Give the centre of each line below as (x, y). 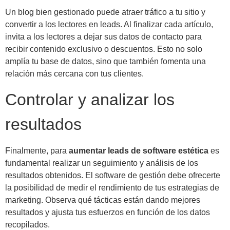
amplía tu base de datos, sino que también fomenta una (106, 61)
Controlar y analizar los (90, 100)
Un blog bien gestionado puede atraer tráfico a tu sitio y (105, 12)
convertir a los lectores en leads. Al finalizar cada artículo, (109, 24)
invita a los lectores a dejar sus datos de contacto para (103, 36)
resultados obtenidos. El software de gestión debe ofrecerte (113, 176)
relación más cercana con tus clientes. (74, 73)
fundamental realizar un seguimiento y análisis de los (102, 163)
